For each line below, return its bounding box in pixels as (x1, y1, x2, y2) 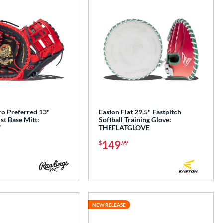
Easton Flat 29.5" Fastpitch (99, 108, 182, 116)
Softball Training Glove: (99, 115, 172, 124)
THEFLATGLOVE (99, 123, 150, 132)
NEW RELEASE (92, 202, 126, 208)
